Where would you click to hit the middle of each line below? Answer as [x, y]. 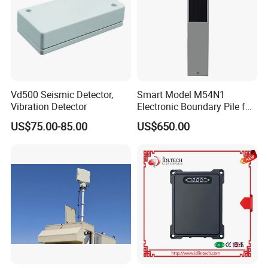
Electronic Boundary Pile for [195, 106]
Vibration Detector [49, 106]
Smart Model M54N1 [181, 94]
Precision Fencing [174, 118]
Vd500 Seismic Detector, [62, 94]
